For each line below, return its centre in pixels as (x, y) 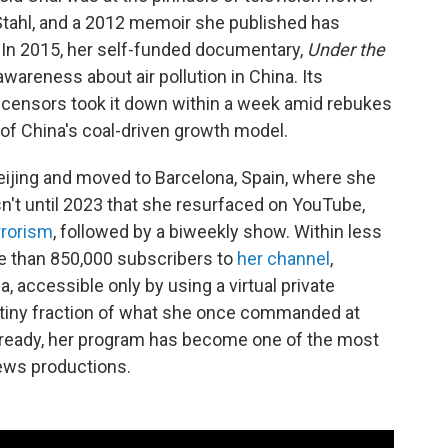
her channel (283, 258)
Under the (346, 49)
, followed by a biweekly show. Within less (217, 231)
